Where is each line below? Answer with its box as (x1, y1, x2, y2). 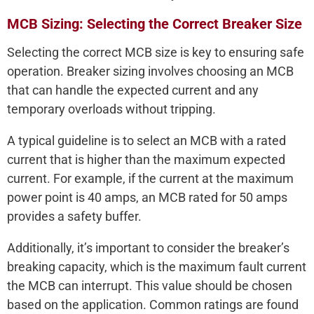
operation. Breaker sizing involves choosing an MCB (7, 64, 294, 79)
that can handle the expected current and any (7, 83, 259, 98)
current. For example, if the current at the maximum (7, 171, 294, 186)
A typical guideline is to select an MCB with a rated (7, 133, 286, 149)
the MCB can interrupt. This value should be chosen (7, 278, 292, 294)
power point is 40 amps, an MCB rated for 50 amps (7, 190, 287, 205)
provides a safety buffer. (7, 209, 142, 224)
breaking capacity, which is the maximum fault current (7, 259, 306, 275)
